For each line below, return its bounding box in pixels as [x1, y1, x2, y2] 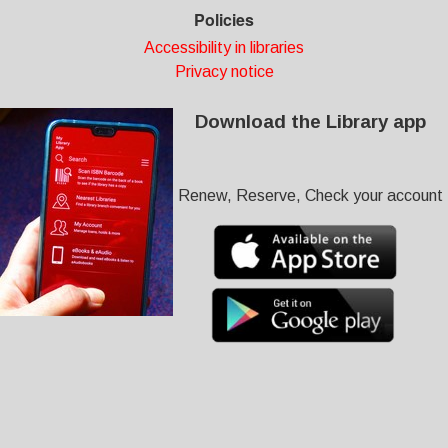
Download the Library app [195, 111, 426, 132]
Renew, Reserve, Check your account [178, 187, 443, 204]
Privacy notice [174, 63, 274, 80]
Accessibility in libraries [144, 39, 304, 56]
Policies [194, 8, 254, 31]
